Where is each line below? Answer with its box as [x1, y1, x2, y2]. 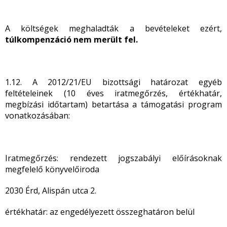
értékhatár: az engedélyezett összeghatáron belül [5, 206, 195, 217]
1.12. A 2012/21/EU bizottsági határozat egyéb [5, 77, 222, 88]
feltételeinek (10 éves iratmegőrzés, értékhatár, [5, 88, 222, 99]
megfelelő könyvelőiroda [5, 164, 99, 175]
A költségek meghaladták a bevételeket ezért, [5, 23, 222, 34]
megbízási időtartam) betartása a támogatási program [5, 99, 222, 110]
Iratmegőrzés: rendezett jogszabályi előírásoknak [5, 153, 222, 164]
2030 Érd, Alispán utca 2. [5, 185, 96, 196]
